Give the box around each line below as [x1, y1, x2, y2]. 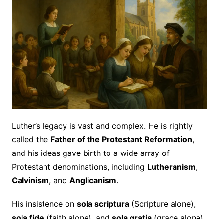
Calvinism [11, 175, 49, 185]
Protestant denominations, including [11, 161, 147, 172]
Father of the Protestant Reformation [50, 134, 192, 144]
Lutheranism [147, 161, 196, 172]
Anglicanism [69, 175, 116, 185]
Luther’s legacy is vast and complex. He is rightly [11, 120, 193, 131]
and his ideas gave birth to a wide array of [11, 148, 170, 158]
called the [11, 134, 50, 144]
